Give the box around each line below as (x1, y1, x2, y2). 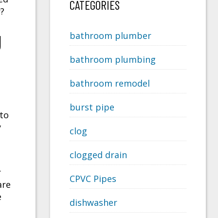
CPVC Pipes (70, 173, 116, 185)
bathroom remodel (70, 77, 150, 90)
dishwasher (70, 197, 117, 209)
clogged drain (70, 149, 127, 161)
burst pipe (70, 101, 114, 113)
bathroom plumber (70, 30, 151, 42)
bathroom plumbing (70, 54, 156, 66)
